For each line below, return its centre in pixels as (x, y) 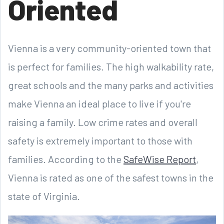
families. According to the (66, 159)
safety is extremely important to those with (100, 141)
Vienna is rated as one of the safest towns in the (111, 178)
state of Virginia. (44, 196)
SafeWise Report (160, 159)
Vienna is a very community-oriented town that (109, 48)
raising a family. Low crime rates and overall (103, 122)
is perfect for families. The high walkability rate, (111, 67)
